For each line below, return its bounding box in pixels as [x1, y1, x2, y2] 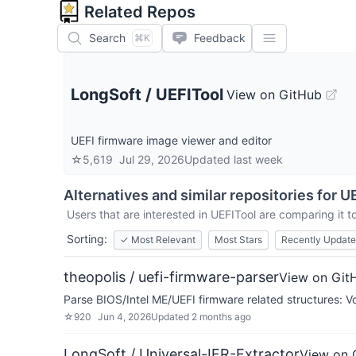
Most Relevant [131, 234, 195, 246]
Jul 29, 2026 [119, 153, 184, 166]
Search [89, 31, 126, 44]
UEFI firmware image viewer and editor [71, 133, 272, 147]
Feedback [194, 31, 246, 44]
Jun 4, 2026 [98, 311, 151, 323]
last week [234, 153, 283, 166]
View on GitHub [226, 87, 322, 103]
